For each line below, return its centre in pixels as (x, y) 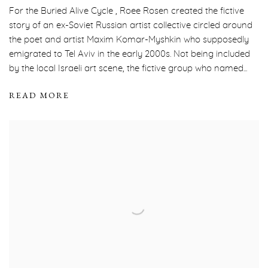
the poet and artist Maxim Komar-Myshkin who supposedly (129, 40)
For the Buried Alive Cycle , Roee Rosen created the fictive (127, 11)
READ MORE (39, 95)
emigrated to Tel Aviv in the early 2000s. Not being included (130, 54)
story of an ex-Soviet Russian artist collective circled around (131, 26)
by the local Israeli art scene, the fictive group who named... (128, 69)
